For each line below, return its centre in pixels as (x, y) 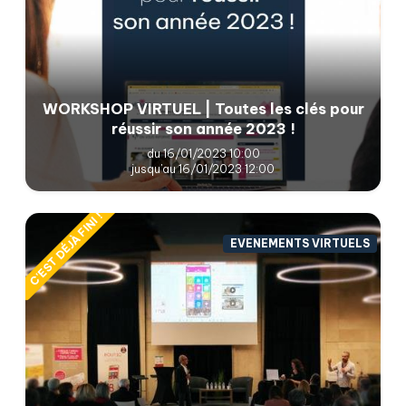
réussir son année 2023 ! (203, 128)
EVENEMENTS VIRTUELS (300, 244)
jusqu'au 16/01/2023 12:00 (203, 168)
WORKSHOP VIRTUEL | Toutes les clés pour (203, 108)
